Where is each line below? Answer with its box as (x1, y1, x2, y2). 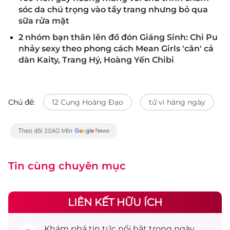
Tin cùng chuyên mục (8, 160, 126, 172)
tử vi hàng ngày (149, 98, 205, 107)
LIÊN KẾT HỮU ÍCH (68, 196, 162, 208)
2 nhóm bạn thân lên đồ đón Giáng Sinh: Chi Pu (18, 32, 218, 42)
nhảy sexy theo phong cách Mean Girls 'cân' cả (18, 44, 214, 53)
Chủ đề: (8, 98, 35, 107)
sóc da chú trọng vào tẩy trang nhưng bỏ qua (18, 5, 208, 14)
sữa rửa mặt (18, 16, 69, 26)
